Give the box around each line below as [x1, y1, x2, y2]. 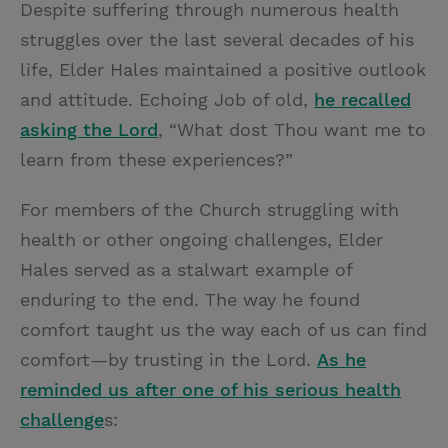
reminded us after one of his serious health [20, 379, 401, 401]
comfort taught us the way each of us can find [20, 319, 427, 341]
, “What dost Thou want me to [158, 119, 426, 141]
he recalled [314, 89, 411, 111]
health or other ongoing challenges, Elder [20, 229, 383, 251]
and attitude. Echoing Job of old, [20, 89, 314, 111]
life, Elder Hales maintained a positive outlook [20, 59, 426, 81]
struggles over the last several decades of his [20, 29, 414, 51]
